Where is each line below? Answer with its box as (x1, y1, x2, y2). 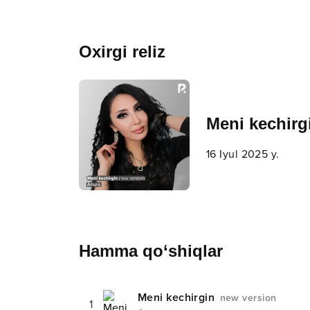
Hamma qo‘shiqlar (79, 241, 223, 260)
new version (219, 292, 277, 304)
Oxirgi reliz (79, 42, 165, 61)
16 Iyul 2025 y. (206, 147, 280, 161)
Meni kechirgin (138, 291, 218, 304)
